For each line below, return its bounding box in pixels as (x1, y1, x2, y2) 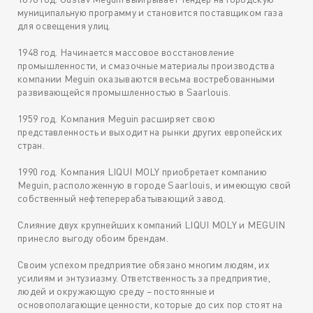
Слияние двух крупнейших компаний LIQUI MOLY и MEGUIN (17, 219, 286, 231)
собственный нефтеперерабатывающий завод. (17, 192, 226, 205)
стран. (17, 139, 45, 152)
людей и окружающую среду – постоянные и (17, 285, 215, 298)
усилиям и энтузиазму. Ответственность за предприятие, (17, 272, 270, 284)
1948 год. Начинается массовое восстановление (17, 46, 235, 59)
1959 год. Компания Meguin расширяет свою (17, 112, 215, 125)
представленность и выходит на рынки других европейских (17, 126, 283, 138)
